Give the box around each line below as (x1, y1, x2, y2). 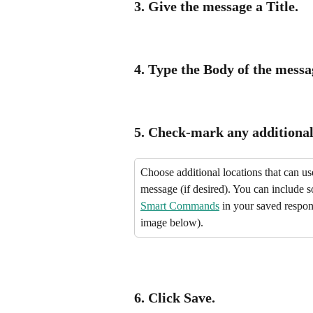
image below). (140, 216, 203, 228)
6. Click (134, 289, 184, 305)
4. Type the (134, 61, 203, 77)
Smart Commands (140, 199, 219, 212)
